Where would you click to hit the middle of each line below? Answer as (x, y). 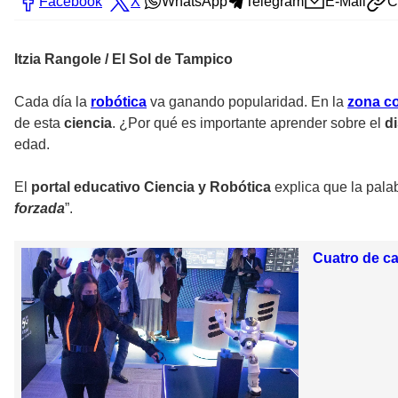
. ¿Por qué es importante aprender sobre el (248, 123)
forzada (40, 209)
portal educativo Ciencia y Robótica (153, 187)
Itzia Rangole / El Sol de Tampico (123, 60)
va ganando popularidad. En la (247, 102)
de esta (39, 123)
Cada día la (52, 102)
